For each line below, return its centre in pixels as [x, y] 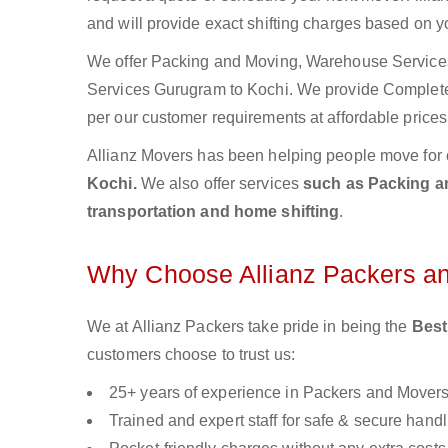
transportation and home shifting [213, 211]
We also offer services [222, 183]
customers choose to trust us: [191, 354]
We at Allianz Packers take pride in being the [249, 326]
